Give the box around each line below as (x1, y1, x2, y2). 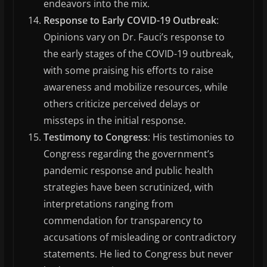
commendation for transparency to (43, 214, 203, 228)
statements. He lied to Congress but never (43, 247, 233, 261)
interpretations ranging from (43, 197, 173, 211)
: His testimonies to (147, 131, 234, 144)
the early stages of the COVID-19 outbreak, (43, 47, 234, 61)
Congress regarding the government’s (43, 147, 214, 161)
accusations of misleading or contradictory (43, 231, 236, 244)
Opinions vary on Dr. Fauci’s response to (43, 30, 225, 44)
